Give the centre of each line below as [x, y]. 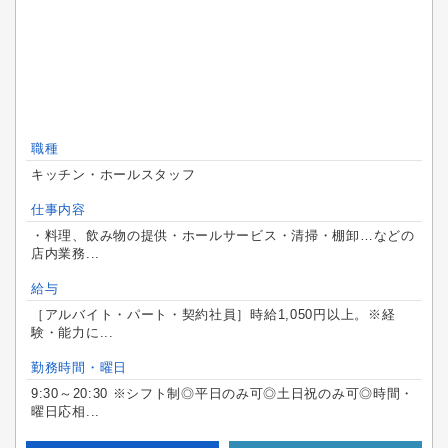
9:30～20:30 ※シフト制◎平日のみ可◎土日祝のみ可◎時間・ [223, 393]
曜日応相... [65, 411]
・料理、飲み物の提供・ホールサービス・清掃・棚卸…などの [223, 235]
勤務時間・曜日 [79, 367]
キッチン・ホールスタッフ [113, 174]
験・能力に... [72, 332]
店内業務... [65, 253]
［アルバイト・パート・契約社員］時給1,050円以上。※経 [213, 314]
